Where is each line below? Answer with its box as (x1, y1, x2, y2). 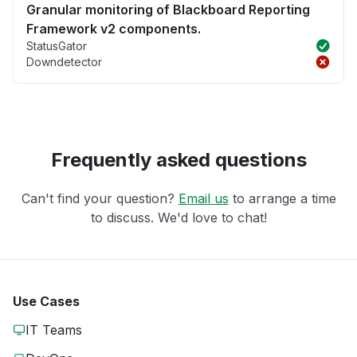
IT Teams (25, 321, 82, 338)
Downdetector (26, 54, 102, 69)
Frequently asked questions (50, 147, 307, 171)
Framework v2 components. (26, 20, 201, 37)
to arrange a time (228, 190, 336, 206)
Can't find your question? (21, 190, 178, 206)
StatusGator (26, 38, 87, 53)
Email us (178, 190, 229, 206)
